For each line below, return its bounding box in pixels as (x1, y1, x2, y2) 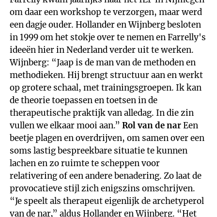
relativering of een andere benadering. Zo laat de (10, 170, 201, 181)
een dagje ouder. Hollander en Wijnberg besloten (10, 19, 201, 30)
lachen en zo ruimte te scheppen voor (10, 158, 160, 169)
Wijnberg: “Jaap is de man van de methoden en (10, 57, 196, 68)
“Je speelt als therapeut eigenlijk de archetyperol (10, 196, 204, 206)
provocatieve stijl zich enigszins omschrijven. (10, 183, 195, 194)
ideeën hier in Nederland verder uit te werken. (10, 45, 194, 55)
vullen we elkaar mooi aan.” (10, 120, 122, 131)
